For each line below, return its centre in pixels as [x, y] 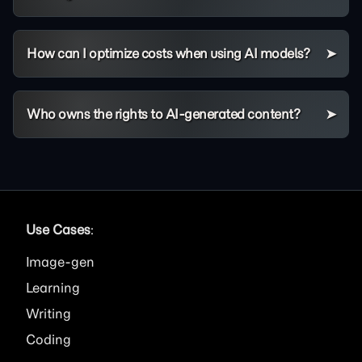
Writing [48, 314]
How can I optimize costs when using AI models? [168, 53]
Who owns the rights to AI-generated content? [163, 114]
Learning [53, 288]
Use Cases [58, 229]
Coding [48, 339]
